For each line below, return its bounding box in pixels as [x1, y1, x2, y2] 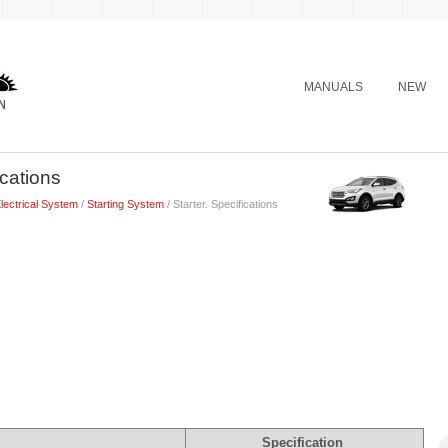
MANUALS [304, 80, 363, 94]
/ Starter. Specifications [164, 198, 278, 210]
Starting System [87, 198, 164, 210]
